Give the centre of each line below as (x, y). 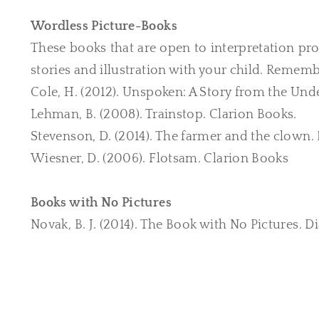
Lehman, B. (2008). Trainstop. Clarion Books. (164, 115)
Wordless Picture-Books (104, 26)
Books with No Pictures (101, 203)
